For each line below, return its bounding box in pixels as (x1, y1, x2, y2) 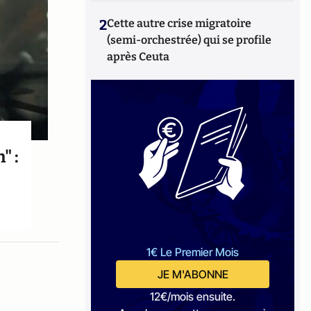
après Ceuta (107, 50, 170, 63)
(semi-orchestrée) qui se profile (107, 33, 272, 47)
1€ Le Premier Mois (146, 245, 239, 259)
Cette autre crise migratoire (107, 17, 252, 30)
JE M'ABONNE (157, 267, 228, 281)
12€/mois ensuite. (150, 289, 236, 303)
